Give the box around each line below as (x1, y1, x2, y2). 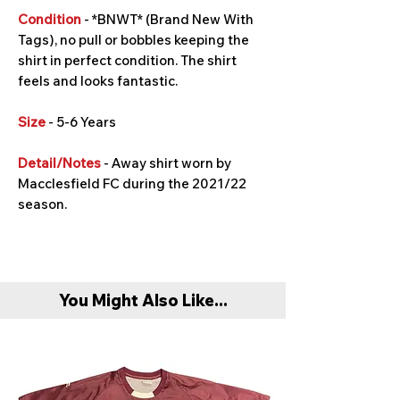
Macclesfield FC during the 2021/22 (18, 175, 246, 192)
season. (18, 196, 67, 212)
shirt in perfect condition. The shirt (18, 52, 237, 69)
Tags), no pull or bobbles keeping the (18, 31, 249, 48)
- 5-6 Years (46, 113, 116, 130)
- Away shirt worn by (101, 154, 231, 171)
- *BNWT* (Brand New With (81, 11, 254, 28)
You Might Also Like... (58, 290, 228, 311)
